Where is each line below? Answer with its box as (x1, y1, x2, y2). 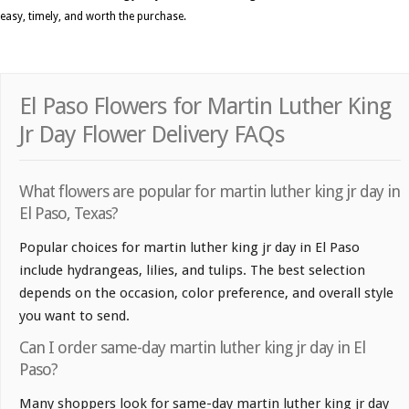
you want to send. (19, 308, 130, 325)
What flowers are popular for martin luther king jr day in (19, 182, 400, 202)
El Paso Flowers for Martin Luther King (19, 92, 391, 121)
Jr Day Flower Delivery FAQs (19, 121, 285, 149)
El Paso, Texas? (19, 204, 118, 224)
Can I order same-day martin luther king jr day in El (19, 338, 365, 358)
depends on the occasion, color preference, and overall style (19, 285, 393, 302)
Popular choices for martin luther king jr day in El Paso (19, 239, 360, 257)
